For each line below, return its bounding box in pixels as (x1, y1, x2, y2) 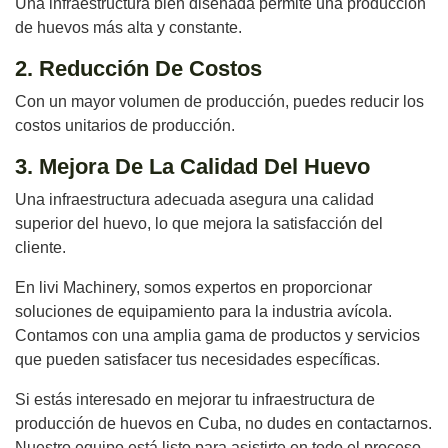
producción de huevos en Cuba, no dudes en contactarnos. (15, 415, 432, 433)
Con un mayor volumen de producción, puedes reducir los (15, 93, 424, 111)
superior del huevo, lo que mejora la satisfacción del (15, 215, 383, 233)
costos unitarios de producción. (15, 117, 235, 135)
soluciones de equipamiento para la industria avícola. (15, 303, 392, 321)
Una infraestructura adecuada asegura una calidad (15, 191, 374, 209)
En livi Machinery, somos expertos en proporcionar (15, 279, 372, 297)
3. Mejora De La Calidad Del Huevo (15, 154, 370, 180)
